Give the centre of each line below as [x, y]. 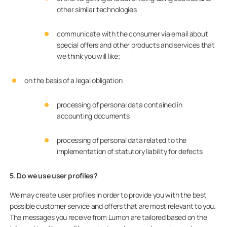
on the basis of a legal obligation [73, 80]
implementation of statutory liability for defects [130, 151]
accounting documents [93, 116]
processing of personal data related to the [122, 140]
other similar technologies [97, 9]
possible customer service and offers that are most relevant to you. [113, 206]
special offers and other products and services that [136, 45]
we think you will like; [88, 56]
